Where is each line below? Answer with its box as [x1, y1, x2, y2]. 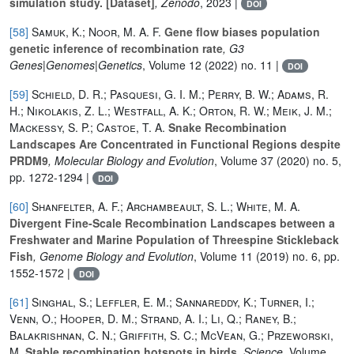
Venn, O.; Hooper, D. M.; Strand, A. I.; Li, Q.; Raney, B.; [9, 310, 296, 326]
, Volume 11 [194, 247, 253, 264]
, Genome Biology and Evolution [33, 247, 194, 264]
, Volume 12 [142, 56, 201, 73]
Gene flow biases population [161, 23, 320, 40]
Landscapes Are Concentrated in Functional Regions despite [9, 135, 341, 152]
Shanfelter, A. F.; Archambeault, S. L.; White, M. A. [32, 198, 300, 214]
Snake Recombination [165, 119, 287, 135]
